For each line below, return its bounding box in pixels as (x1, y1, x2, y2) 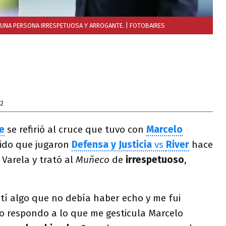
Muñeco (76, 154, 112, 165)
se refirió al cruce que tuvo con (5, 124, 146, 135)
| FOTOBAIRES (124, 22, 165, 29)
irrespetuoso (126, 154, 184, 165)
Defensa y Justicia (72, 139, 154, 150)
